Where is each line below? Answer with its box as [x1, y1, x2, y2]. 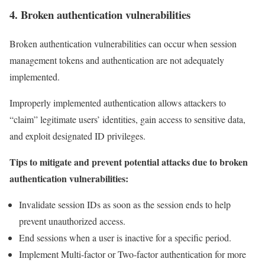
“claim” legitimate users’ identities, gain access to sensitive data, [9, 112, 245, 125]
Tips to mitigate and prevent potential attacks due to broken [9, 154, 248, 169]
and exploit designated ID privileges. [9, 129, 148, 142]
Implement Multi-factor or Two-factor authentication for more [19, 247, 246, 260]
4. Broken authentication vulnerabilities [9, 7, 190, 23]
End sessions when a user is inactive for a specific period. [19, 231, 234, 244]
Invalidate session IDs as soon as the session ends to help [19, 198, 231, 211]
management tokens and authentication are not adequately [9, 53, 224, 66]
